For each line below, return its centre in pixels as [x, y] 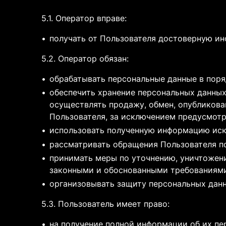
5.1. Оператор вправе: [84, 18]
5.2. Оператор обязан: [85, 59]
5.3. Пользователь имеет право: [105, 204]
